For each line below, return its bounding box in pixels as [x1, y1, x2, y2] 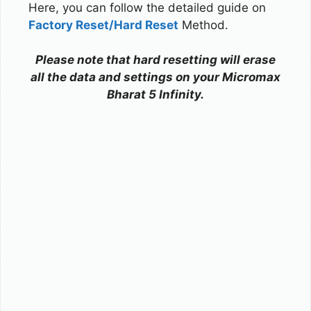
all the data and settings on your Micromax [31, 70, 280, 84]
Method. [178, 17, 228, 32]
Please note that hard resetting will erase [35, 53, 276, 67]
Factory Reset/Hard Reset [28, 17, 178, 32]
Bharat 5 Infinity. [107, 87, 204, 101]
